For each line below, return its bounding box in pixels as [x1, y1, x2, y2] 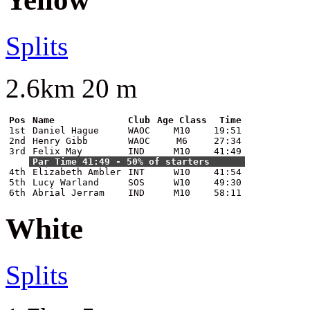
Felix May [33, 145, 82, 156]
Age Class [157, 114, 207, 125]
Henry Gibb [33, 135, 88, 146]
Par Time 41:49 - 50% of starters [33, 156, 210, 167]
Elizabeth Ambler [33, 166, 121, 177]
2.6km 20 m [6, 73, 137, 103]
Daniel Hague [33, 125, 99, 136]
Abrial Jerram [33, 187, 104, 198]
